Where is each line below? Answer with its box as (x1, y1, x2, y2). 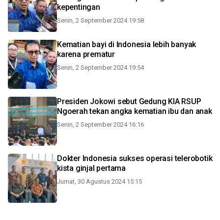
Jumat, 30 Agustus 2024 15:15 (57, 178, 142, 185)
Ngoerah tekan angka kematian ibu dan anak (57, 107, 212, 116)
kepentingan (57, 2, 100, 12)
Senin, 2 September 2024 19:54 (57, 64, 144, 71)
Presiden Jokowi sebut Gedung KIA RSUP (57, 97, 201, 106)
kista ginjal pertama (57, 164, 126, 173)
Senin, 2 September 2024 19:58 (57, 17, 144, 24)
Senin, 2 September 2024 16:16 (57, 121, 144, 128)
